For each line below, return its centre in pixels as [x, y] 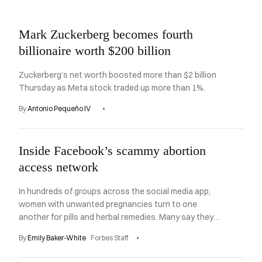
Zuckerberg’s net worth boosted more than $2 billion [118, 75]
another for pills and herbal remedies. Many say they [116, 217]
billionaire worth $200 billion [95, 51]
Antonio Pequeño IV [59, 108]
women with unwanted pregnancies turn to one [108, 204]
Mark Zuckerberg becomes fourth [106, 34]
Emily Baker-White [57, 238]
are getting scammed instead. [75, 230]
